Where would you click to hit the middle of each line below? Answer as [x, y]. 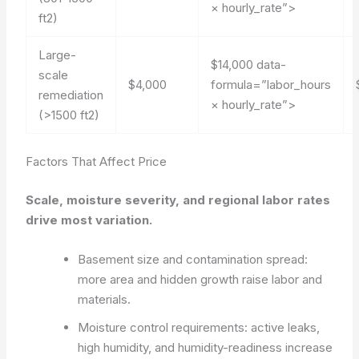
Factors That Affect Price [97, 161]
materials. [105, 299]
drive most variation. [89, 220]
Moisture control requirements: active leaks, [199, 327]
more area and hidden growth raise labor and [200, 279]
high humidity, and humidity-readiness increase [206, 347]
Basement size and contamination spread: [193, 259]
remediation [71, 95]
